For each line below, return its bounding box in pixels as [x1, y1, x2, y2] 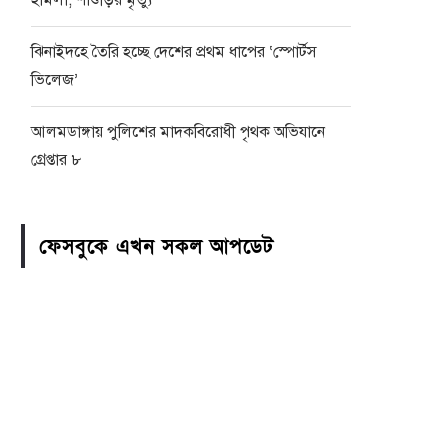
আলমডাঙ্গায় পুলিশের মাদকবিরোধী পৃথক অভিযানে [31, 122, 325, 142]
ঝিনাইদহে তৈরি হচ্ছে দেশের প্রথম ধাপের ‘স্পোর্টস [31, 42, 317, 62]
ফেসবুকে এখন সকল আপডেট [39, 234, 274, 260]
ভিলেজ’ [31, 70, 78, 90]
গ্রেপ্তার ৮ [31, 150, 82, 170]
